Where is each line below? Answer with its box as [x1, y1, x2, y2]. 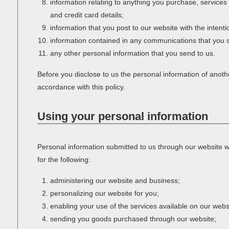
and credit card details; [50, 11, 124, 19]
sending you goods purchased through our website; [50, 215, 217, 223]
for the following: [37, 155, 90, 164]
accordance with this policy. [37, 83, 125, 91]
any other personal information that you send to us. [50, 49, 216, 57]
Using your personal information [37, 110, 208, 123]
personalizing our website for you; [50, 189, 159, 197]
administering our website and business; [50, 176, 180, 185]
